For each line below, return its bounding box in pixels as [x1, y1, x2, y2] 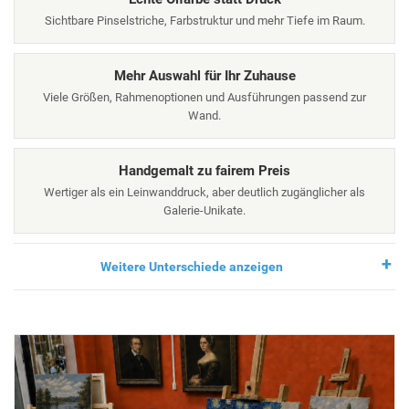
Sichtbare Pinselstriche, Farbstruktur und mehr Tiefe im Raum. [44, 14, 365, 28]
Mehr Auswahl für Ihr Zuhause [113, 68, 296, 85]
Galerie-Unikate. [163, 204, 246, 218]
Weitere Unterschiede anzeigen [100, 259, 283, 275]
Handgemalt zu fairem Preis [119, 163, 290, 180]
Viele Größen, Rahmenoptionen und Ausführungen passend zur [43, 90, 366, 105]
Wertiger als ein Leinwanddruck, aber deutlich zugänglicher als [44, 185, 365, 200]
